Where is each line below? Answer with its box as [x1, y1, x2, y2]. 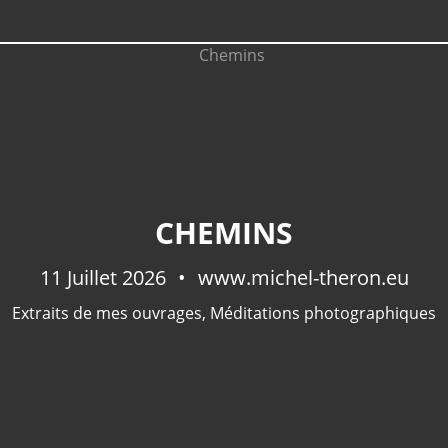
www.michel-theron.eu [192, 264, 409, 291]
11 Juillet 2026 [39, 264, 171, 291]
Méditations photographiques [210, 302, 436, 324]
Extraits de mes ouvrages [12, 302, 202, 324]
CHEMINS [155, 212, 293, 253]
